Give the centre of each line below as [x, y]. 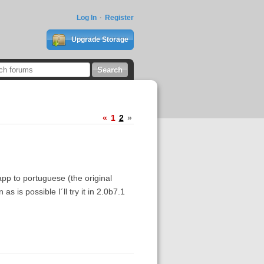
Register [119, 18]
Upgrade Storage [99, 39]
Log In [86, 18]
